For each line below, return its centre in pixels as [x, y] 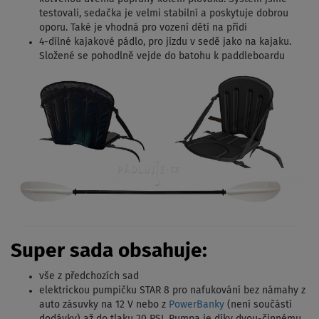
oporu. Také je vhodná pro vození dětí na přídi [143, 28]
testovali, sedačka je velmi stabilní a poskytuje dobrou [164, 14]
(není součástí [258, 304]
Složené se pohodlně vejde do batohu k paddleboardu [162, 57]
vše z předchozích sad [89, 276]
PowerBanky [197, 304]
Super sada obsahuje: [109, 251]
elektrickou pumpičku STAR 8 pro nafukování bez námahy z [172, 290]
